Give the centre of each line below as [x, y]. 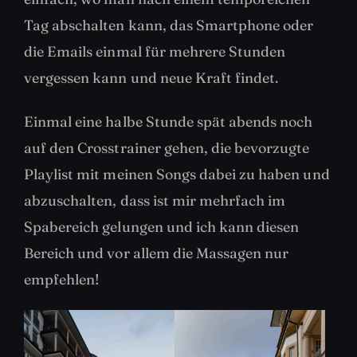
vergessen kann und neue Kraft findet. [151, 78]
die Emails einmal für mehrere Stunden [155, 52]
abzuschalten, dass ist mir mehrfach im [155, 201]
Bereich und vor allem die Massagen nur [157, 253]
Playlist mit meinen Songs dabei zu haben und [177, 175]
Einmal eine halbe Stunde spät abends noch [169, 122]
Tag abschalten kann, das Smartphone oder [169, 25]
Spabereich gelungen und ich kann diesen [162, 227]
